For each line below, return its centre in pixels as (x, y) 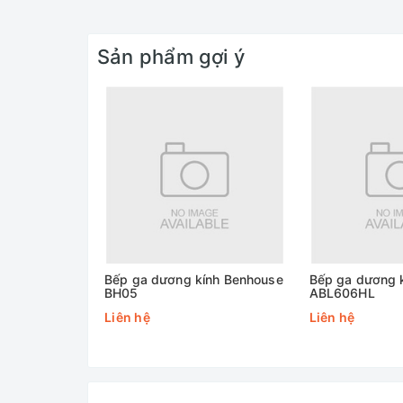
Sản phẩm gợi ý (171, 57)
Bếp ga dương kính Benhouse (194, 279)
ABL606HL (342, 293)
